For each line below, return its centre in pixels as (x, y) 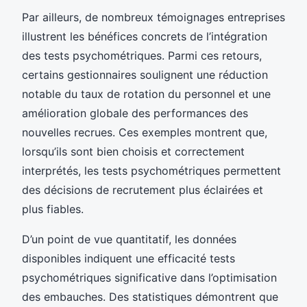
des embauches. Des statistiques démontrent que (150, 296)
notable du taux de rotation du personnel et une (146, 94)
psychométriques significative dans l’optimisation (149, 277)
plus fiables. (53, 209)
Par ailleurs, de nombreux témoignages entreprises (153, 17)
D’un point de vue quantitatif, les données (129, 239)
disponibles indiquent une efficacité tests (128, 258)
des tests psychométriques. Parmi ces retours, (142, 55)
